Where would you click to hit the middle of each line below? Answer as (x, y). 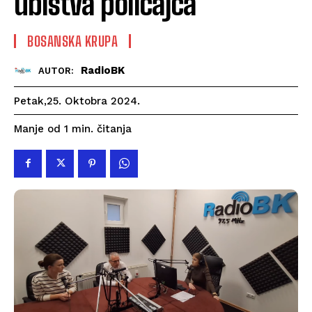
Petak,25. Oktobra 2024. (77, 101)
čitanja (114, 128)
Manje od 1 (41, 129)
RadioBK (103, 71)
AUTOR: (56, 71)
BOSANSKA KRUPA (72, 41)
